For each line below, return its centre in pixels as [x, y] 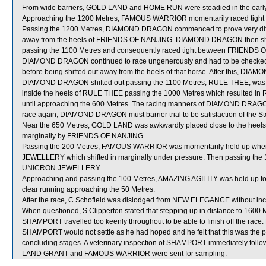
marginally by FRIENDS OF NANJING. [83, 136]
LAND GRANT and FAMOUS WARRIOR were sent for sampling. [124, 254]
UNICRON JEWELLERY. [61, 168]
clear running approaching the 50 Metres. [88, 189]
